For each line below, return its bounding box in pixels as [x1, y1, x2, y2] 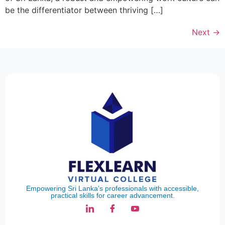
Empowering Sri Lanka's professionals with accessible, [26, 184, 199, 192]
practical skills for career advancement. [50, 191, 175, 199]
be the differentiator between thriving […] [5, 5, 163, 15]
